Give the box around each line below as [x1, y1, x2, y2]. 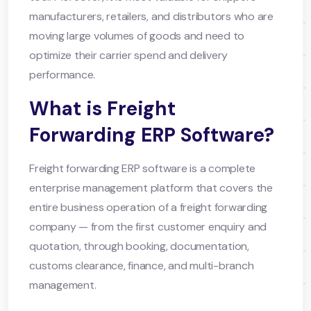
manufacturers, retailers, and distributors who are [29, 8, 274, 24]
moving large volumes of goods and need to [29, 28, 245, 43]
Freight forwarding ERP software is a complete [29, 160, 256, 176]
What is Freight [29, 95, 176, 121]
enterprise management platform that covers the [29, 180, 273, 195]
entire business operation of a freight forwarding [29, 199, 268, 215]
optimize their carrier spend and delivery [29, 47, 228, 62]
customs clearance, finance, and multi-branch [29, 258, 254, 273]
